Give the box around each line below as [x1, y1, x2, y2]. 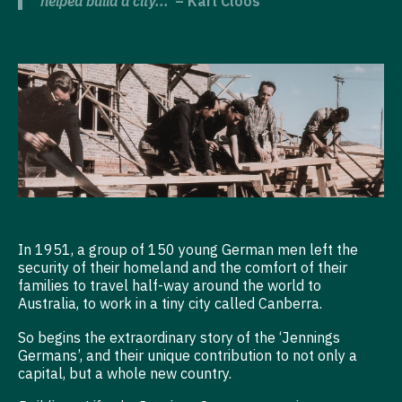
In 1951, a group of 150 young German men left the [18, 240, 358, 259]
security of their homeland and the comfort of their [18, 258, 347, 277]
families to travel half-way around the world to [18, 276, 321, 295]
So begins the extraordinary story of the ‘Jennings [18, 328, 340, 346]
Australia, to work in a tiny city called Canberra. [18, 294, 322, 313]
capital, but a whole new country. [18, 363, 232, 382]
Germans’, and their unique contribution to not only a [18, 345, 357, 364]
